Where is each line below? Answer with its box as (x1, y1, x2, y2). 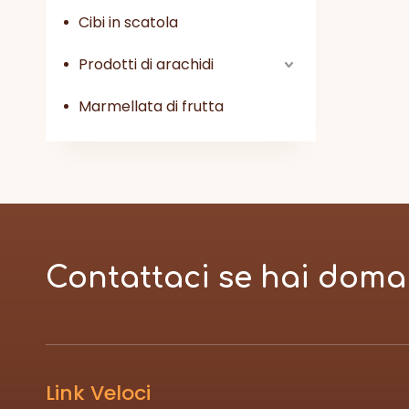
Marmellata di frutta (79, 96, 224, 117)
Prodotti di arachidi (79, 54, 214, 75)
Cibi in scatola (79, 12, 178, 33)
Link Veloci (46, 379, 151, 407)
